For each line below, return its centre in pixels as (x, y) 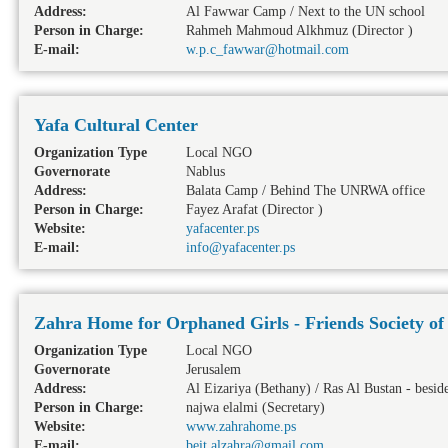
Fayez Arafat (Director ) (254, 209)
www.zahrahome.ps (241, 426)
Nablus (205, 171)
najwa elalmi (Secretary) (255, 407)
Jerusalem (213, 369)
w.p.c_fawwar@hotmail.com (267, 49)
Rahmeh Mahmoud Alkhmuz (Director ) (299, 30)
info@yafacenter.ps (240, 247)
